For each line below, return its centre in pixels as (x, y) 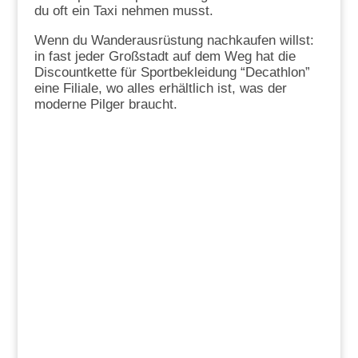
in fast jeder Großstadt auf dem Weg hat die (165, 57)
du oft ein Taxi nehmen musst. (123, 11)
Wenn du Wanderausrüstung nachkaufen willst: (174, 41)
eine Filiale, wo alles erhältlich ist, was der (160, 89)
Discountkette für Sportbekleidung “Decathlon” (172, 73)
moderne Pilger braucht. (105, 105)
